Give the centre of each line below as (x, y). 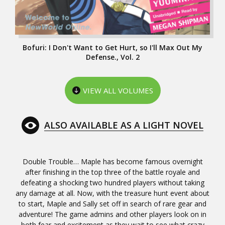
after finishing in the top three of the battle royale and (113, 172)
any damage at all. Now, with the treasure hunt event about (113, 193)
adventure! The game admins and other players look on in (113, 214)
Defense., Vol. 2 (113, 57)
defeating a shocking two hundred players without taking (113, 182)
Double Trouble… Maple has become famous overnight (113, 161)
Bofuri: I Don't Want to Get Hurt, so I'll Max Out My (113, 47)
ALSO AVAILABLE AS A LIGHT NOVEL (124, 125)
